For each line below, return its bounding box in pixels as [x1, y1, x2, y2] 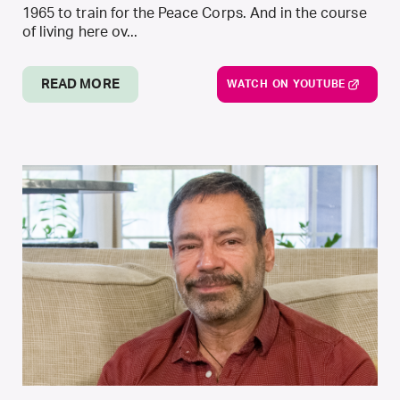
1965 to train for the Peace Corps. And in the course [22, 6, 367, 21]
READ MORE [41, 78, 120, 91]
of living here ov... [22, 25, 138, 39]
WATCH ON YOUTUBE [227, 79, 346, 89]
